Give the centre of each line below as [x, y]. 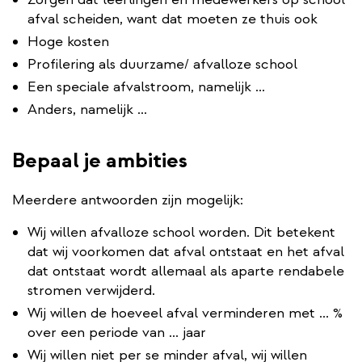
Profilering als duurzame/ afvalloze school [162, 64]
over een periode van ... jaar [117, 332]
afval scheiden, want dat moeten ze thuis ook [173, 19]
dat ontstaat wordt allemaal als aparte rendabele [186, 271]
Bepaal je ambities [100, 160]
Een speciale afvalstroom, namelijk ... [146, 86]
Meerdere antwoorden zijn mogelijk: [128, 200]
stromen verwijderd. [91, 290]
